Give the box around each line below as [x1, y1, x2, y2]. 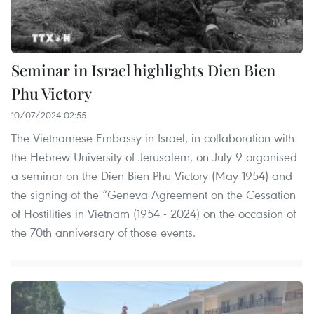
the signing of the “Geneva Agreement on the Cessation [11, 186, 296, 203]
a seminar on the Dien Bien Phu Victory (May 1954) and [11, 168, 292, 184]
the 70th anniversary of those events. [11, 224, 196, 241]
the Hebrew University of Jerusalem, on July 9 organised [11, 149, 297, 165]
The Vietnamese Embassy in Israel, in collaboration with [11, 130, 294, 146]
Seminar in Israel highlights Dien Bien [11, 60, 275, 81]
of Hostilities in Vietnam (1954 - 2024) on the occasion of [11, 205, 296, 222]
